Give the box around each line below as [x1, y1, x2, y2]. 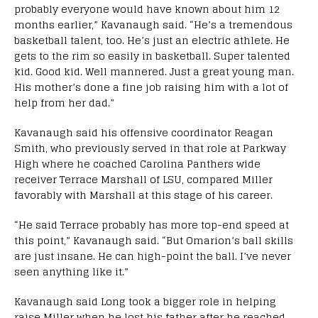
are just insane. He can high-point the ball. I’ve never [14, 247, 291, 265]
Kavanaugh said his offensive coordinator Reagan [14, 124, 273, 142]
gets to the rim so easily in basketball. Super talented [14, 47, 290, 65]
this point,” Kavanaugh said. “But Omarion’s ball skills [14, 231, 293, 250]
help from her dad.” [14, 94, 114, 112]
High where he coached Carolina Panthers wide [14, 155, 261, 173]
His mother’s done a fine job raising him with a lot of [14, 78, 288, 97]
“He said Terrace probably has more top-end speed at [14, 216, 289, 234]
